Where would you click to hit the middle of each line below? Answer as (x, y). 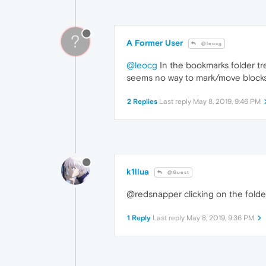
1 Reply (139, 218)
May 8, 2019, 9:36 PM (220, 218)
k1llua (138, 172)
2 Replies (142, 102)
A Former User (155, 43)
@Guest (178, 173)
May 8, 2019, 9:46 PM (227, 102)
